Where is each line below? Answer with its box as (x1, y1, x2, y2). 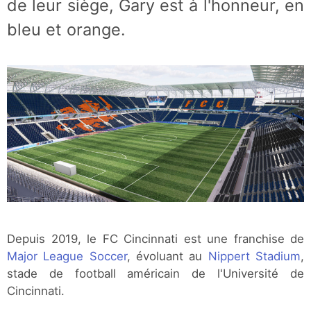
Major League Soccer (7, 249, 127, 263)
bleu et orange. (7, 19, 125, 40)
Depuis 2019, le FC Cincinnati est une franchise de (7, 231, 304, 246)
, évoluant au (126, 249, 208, 263)
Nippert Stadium (208, 249, 301, 263)
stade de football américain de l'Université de (7, 266, 304, 280)
